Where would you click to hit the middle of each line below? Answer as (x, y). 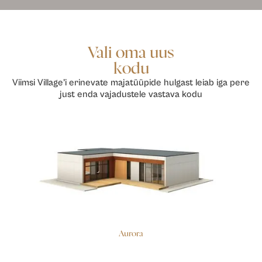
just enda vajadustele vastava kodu (131, 94)
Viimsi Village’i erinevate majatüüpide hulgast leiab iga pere (131, 82)
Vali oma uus (131, 53)
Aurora (131, 234)
